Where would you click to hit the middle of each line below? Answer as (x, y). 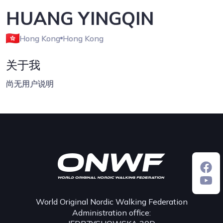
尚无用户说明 (30, 83)
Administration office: (111, 212)
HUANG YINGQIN (80, 18)
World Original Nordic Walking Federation (111, 201)
